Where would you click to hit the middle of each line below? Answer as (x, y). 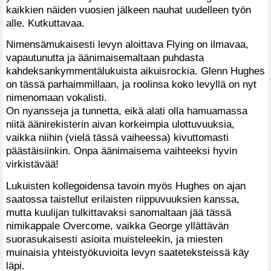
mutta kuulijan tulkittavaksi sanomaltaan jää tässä (119, 213)
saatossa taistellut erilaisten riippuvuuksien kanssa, (123, 199)
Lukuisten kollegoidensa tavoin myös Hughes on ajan (126, 186)
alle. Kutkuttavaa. (45, 23)
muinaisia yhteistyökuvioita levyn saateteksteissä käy (128, 253)
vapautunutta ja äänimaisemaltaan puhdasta (105, 58)
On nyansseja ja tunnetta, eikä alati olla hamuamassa (127, 111)
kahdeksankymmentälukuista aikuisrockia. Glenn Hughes (135, 71)
